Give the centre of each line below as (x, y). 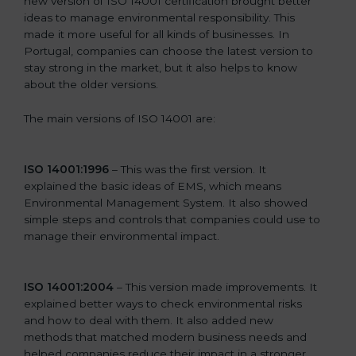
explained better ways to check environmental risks (163, 303)
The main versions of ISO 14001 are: (120, 119)
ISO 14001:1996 (66, 170)
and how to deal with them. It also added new (149, 320)
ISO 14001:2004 (70, 286)
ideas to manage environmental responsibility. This (159, 18)
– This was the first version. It (188, 170)
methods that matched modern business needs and (165, 337)
